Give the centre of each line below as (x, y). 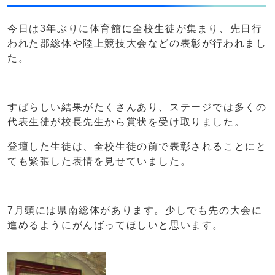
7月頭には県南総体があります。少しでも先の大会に (135, 211)
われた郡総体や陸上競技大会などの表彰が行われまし (137, 44)
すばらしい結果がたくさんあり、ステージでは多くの (137, 107)
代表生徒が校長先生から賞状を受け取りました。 (126, 122)
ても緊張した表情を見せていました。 (99, 161)
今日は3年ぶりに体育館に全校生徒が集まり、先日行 (135, 29)
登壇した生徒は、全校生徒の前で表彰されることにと (137, 147)
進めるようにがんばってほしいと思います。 (115, 225)
